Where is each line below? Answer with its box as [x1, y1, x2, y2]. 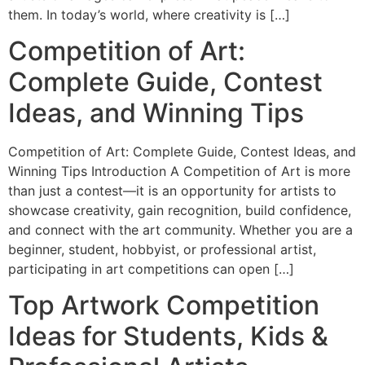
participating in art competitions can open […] [8, 260, 294, 277]
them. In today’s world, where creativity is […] [8, 6, 290, 23]
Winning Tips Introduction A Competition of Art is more [8, 162, 350, 179]
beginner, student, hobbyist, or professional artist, [8, 240, 316, 257]
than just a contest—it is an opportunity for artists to [8, 182, 336, 199]
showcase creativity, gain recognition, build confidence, [8, 201, 351, 218]
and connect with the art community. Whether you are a [8, 221, 353, 238]
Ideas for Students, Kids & [8, 320, 328, 353]
